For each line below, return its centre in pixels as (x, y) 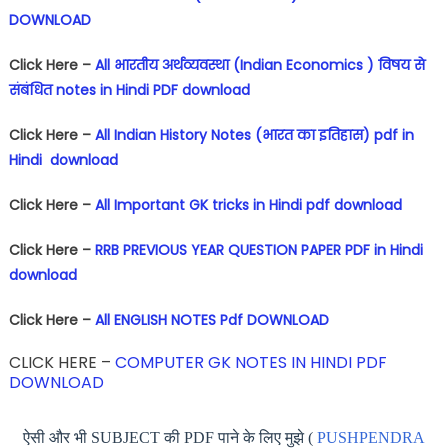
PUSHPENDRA (371, 437)
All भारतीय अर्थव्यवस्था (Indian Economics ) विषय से (259, 64)
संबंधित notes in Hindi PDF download (129, 89)
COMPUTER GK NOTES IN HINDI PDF (250, 362)
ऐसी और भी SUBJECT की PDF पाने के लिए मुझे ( (170, 437)
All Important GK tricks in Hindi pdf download (248, 204)
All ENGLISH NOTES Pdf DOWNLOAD (211, 319)
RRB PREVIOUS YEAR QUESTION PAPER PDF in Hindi (258, 249)
